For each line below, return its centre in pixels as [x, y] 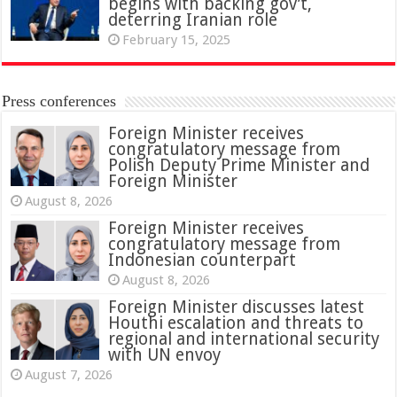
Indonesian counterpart [202, 260]
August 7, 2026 [69, 374]
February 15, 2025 [177, 39]
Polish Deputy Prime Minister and [239, 165]
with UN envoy [165, 354]
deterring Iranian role [193, 19]
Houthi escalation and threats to [236, 323]
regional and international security [244, 339]
